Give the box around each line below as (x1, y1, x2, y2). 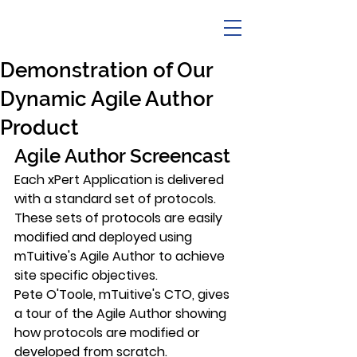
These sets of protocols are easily (14, 209, 226, 227)
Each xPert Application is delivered (14, 171, 227, 189)
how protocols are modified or (14, 324, 203, 342)
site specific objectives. (14, 266, 158, 284)
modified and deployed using (14, 228, 195, 246)
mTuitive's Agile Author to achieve (14, 247, 228, 265)
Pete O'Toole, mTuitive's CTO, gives (14, 285, 233, 304)
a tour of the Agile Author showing (14, 304, 229, 323)
